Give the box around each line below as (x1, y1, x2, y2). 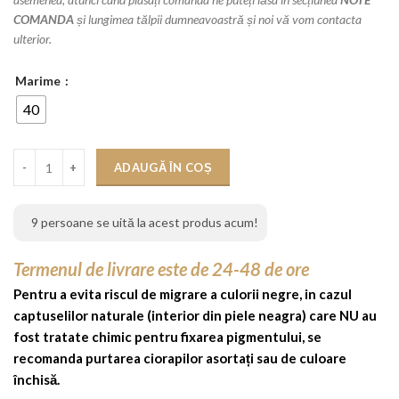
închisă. (13, 371, 60, 387)
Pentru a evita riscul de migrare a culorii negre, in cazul (13, 286, 352, 302)
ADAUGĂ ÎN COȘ (114, 160, 212, 175)
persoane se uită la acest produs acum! (38, 215, 258, 230)
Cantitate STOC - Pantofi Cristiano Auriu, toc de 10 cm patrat (12, 150, 355, 165)
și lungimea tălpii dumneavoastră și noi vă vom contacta (74, 12, 362, 27)
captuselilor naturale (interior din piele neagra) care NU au (13, 307, 377, 323)
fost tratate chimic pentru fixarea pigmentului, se (13, 329, 322, 345)
